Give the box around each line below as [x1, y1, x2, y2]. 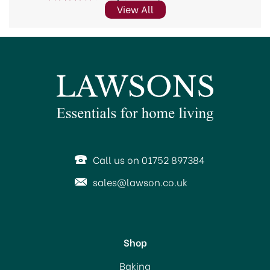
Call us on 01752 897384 [92, 152, 205, 166]
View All [116, 2, 154, 16]
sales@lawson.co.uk [92, 175, 187, 189]
